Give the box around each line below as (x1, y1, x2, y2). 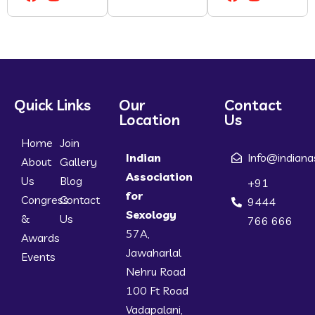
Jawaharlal (126, 245, 182, 260)
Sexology (126, 207, 177, 222)
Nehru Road (126, 264, 186, 279)
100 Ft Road (126, 283, 189, 298)
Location (119, 110, 181, 129)
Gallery (59, 155, 97, 169)
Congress (21, 193, 69, 207)
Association (126, 169, 193, 184)
